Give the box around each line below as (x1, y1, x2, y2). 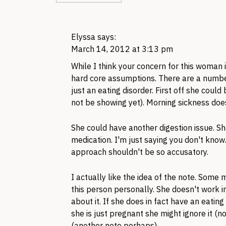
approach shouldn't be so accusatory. (71, 147, 208, 157)
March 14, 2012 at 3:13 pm (71, 44, 173, 54)
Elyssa (71, 32, 95, 42)
